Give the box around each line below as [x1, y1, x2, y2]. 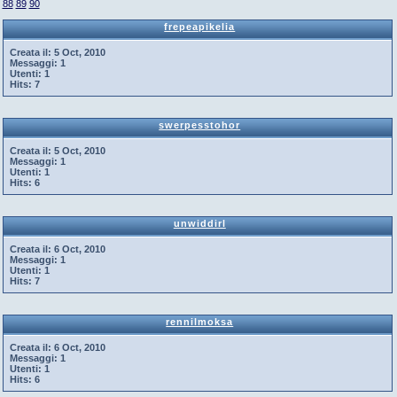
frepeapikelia [164, 21, 236, 32]
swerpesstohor [159, 120, 241, 130]
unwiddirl [173, 218, 226, 229]
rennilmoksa [166, 316, 234, 327]
